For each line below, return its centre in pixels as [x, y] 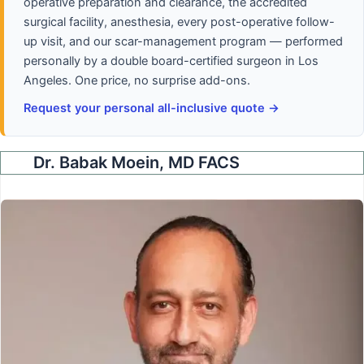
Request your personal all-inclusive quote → [152, 108]
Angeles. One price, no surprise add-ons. [137, 80]
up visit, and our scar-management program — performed [183, 41]
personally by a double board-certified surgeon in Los [171, 61]
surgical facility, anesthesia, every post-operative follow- [179, 22]
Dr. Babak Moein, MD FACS [136, 162]
